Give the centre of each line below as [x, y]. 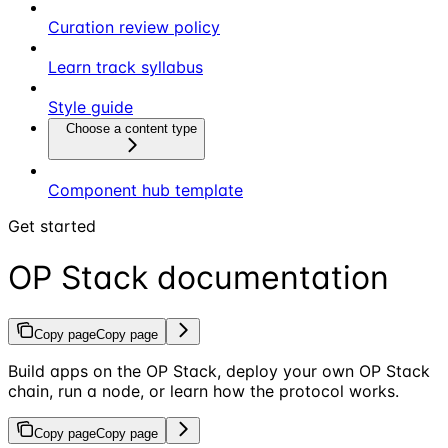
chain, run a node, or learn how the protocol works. [203, 391]
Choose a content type [131, 129]
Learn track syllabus [125, 67]
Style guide [90, 107]
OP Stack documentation [198, 277]
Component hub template [145, 190]
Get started [52, 226]
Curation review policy [134, 27]
